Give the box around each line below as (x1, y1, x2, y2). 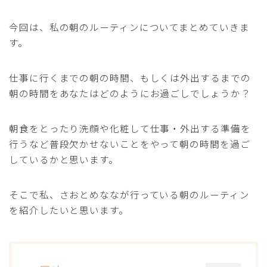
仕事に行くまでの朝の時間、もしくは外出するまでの (9, 70, 251, 84)
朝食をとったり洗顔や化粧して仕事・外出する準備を (9, 121, 251, 135)
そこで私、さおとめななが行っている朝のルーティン (9, 187, 250, 201)
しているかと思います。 (9, 152, 119, 166)
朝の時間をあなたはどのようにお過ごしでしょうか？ (9, 86, 251, 100)
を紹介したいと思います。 (9, 203, 129, 216)
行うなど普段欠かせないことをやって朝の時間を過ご (9, 136, 250, 150)
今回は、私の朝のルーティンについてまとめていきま (9, 20, 250, 33)
